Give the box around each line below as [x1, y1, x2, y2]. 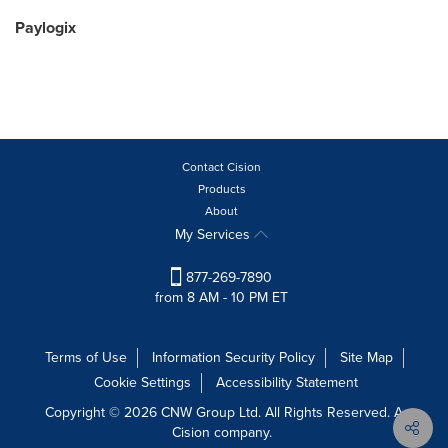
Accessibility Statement [215, 372, 358, 394]
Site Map [339, 347, 393, 369]
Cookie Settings [93, 372, 191, 394]
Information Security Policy [151, 347, 315, 369]
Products [197, 180, 246, 198]
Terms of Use [44, 347, 127, 369]
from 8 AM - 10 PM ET [155, 287, 288, 309]
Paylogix [15, 16, 76, 39]
